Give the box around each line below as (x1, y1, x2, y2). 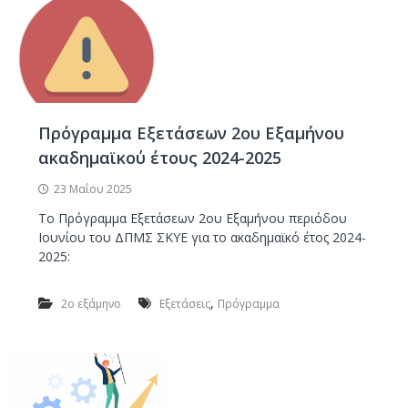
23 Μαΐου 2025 (53, 180, 132, 197)
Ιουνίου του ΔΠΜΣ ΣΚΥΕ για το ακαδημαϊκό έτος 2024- (37, 228, 366, 246)
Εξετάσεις (158, 295, 210, 311)
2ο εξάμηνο (60, 295, 121, 311)
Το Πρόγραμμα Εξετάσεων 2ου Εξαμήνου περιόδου (37, 209, 347, 227)
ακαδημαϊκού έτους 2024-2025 (37, 146, 281, 168)
